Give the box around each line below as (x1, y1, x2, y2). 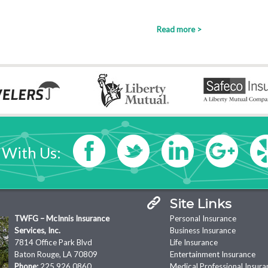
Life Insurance (170, 237, 218, 247)
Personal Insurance (170, 214, 236, 223)
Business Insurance (170, 226, 236, 235)
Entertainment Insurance (170, 249, 255, 259)
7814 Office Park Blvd (14, 237, 92, 247)
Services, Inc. (14, 226, 60, 235)
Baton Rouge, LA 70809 (14, 249, 98, 259)
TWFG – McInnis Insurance (14, 214, 109, 223)
